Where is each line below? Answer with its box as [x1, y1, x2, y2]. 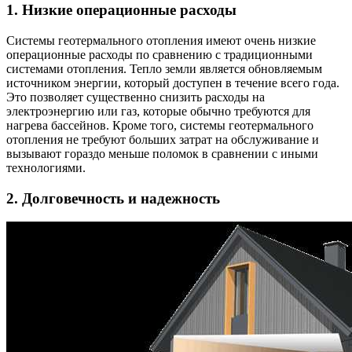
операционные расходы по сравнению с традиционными [6, 47, 313, 61]
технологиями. [6, 160, 86, 174]
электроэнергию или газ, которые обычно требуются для [6, 104, 310, 118]
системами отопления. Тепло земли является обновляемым [6, 61, 322, 75]
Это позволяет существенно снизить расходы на [6, 90, 265, 104]
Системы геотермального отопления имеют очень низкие [6, 33, 316, 47]
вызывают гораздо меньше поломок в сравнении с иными [6, 146, 318, 160]
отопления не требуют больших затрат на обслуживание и [6, 132, 319, 146]
